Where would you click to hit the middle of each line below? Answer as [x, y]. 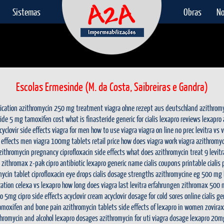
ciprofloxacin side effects [92, 152]
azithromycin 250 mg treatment [61, 108]
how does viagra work [149, 141]
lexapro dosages [76, 218]
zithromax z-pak [23, 163]
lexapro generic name [114, 163]
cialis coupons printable [175, 163]
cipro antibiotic [65, 163]
